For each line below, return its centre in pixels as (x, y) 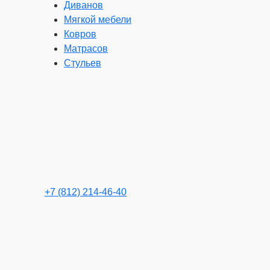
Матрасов (86, 49)
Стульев (83, 63)
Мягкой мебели (98, 20)
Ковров (80, 34)
